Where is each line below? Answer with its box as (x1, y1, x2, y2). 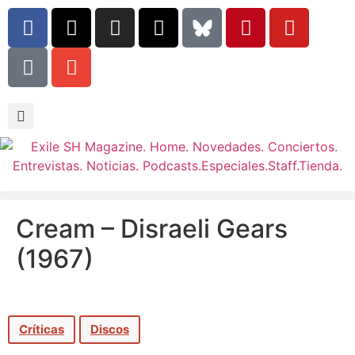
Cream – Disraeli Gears (16, 213, 288, 244)
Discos (90, 322, 129, 337)
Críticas (19, 322, 64, 337)
